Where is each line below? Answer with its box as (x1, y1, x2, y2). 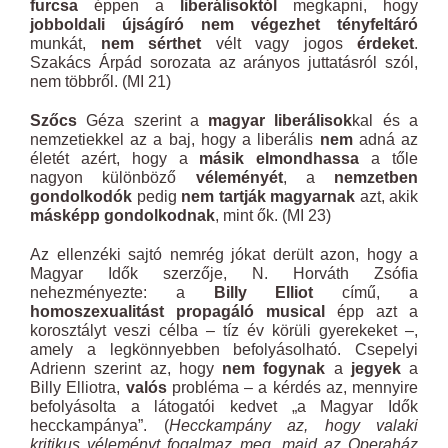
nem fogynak (222, 360, 326, 377)
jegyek (350, 360, 401, 377)
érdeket (357, 35, 414, 52)
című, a (313, 284, 419, 301)
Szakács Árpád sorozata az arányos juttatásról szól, (30, 54, 418, 71)
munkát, (30, 35, 101, 52)
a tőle (359, 150, 419, 167)
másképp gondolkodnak (30, 207, 215, 224)
